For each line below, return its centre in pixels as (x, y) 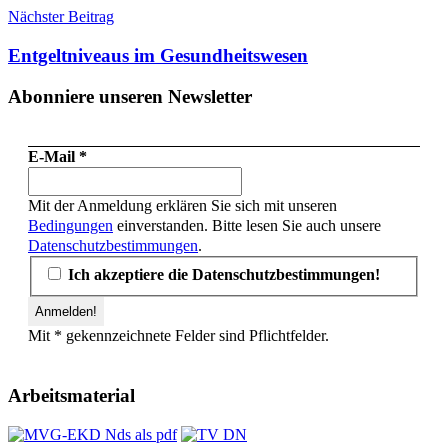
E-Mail (53, 157)
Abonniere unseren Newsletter (130, 96)
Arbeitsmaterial (71, 395)
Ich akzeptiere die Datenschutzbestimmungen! (222, 275)
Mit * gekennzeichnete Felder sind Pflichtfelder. (178, 336)
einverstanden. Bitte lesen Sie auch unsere (247, 226)
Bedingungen (70, 226)
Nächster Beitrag (61, 17)
